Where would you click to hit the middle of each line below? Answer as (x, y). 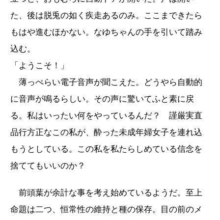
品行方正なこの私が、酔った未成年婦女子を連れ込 (106, 132)
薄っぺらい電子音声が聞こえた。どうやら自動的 (106, 82)
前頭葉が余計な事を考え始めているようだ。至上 (106, 192)
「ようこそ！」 (40, 65)
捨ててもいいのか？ (48, 165)
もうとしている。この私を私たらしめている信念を (106, 149)
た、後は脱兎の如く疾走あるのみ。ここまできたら (106, 15)
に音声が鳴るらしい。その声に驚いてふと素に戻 (102, 99)
